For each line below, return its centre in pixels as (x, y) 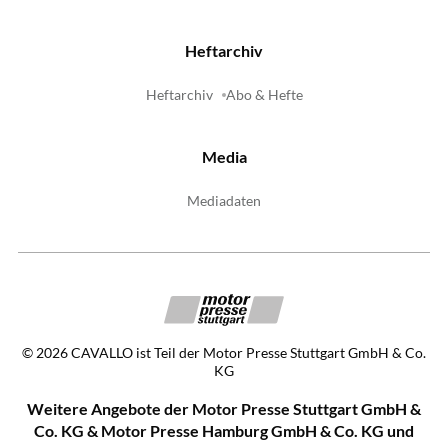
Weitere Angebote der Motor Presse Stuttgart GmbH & (224, 408)
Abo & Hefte (264, 95)
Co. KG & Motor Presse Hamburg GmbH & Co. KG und (224, 430)
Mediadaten (224, 201)
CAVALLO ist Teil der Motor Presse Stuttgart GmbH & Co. (248, 352)
